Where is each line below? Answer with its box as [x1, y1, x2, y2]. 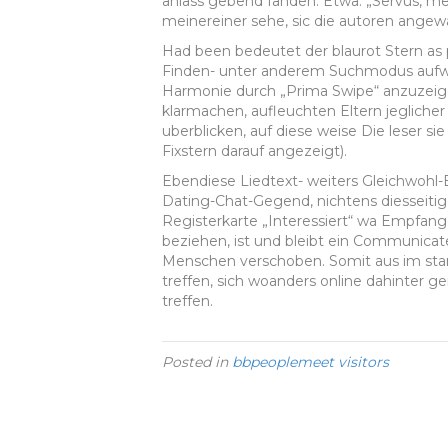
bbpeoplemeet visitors [232, 353, 389, 372]
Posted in [162, 353, 232, 372]
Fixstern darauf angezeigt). [162, 142, 347, 161]
